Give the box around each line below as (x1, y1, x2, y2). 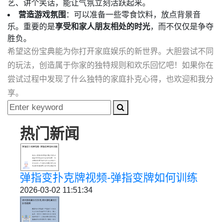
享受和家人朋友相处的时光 (55, 22, 150, 31)
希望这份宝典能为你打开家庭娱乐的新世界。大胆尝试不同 (7, 47, 214, 55)
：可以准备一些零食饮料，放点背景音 (66, 10, 201, 19)
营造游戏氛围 (18, 10, 66, 19)
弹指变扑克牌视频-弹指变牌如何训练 (20, 171, 198, 184)
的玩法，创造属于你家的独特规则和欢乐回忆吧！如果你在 (7, 61, 214, 69)
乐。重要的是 (7, 22, 55, 31)
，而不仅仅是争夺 (150, 22, 214, 31)
